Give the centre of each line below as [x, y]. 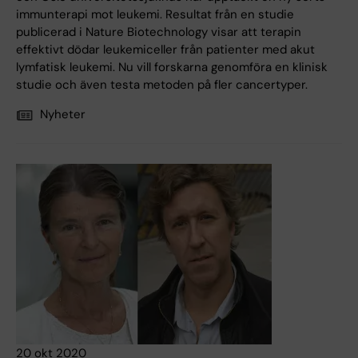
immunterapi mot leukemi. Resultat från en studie [155, 15]
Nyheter [63, 115]
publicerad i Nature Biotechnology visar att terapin [159, 32]
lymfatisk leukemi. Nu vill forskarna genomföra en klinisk [172, 68]
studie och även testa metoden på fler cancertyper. [162, 85]
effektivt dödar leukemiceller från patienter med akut [165, 50]
